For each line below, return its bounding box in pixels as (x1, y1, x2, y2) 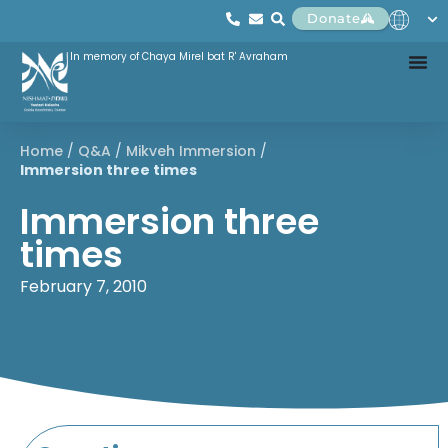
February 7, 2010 (20, 274, 147, 298)
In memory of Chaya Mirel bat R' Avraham (70, 49, 288, 64)
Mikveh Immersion (126, 141, 256, 161)
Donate (307, 10, 361, 26)
